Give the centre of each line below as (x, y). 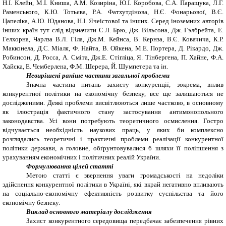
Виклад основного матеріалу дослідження (89, 211)
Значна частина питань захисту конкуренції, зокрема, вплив (125, 84)
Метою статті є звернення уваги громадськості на (109, 175)
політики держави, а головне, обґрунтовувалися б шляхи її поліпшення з (113, 148)
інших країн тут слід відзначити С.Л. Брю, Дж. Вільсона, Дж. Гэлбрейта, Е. (113, 30)
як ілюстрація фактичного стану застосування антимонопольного (113, 111)
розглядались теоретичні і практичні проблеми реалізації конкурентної (113, 139)
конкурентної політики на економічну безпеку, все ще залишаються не (113, 93)
